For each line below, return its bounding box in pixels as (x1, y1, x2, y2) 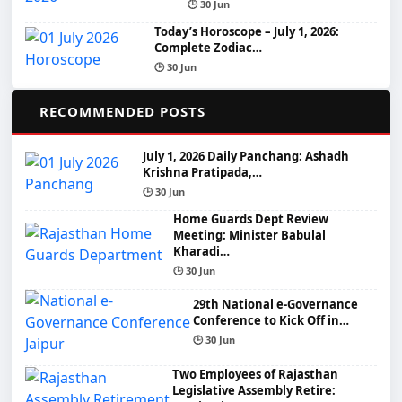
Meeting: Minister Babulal (172, 226, 326, 243)
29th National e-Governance (193, 296, 359, 312)
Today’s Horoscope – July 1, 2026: (154, 22, 340, 39)
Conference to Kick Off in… (193, 312, 350, 328)
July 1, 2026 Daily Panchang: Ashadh (143, 147, 350, 164)
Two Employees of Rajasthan (172, 365, 339, 382)
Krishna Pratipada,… (143, 163, 263, 180)
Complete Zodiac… (154, 39, 263, 56)
